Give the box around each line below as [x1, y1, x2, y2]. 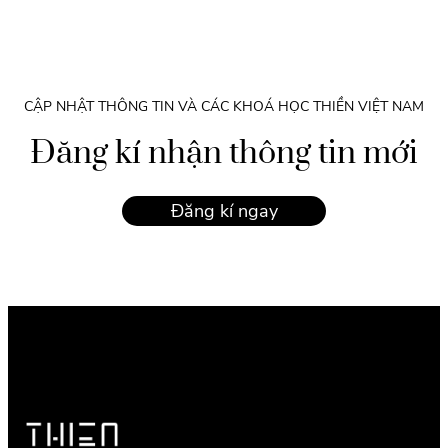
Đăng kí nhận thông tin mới [30, 133, 418, 175]
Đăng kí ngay [170, 199, 278, 224]
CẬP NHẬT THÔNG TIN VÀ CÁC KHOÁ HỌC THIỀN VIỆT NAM [24, 96, 424, 116]
